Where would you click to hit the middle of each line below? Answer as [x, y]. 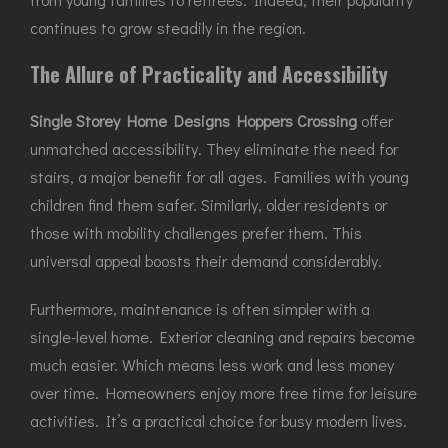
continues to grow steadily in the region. [168, 27]
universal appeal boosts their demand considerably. [206, 260]
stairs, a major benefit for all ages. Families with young [219, 176]
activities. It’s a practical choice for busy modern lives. [218, 420]
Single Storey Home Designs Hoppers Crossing [195, 120]
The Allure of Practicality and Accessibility [209, 74]
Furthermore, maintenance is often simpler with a [200, 308]
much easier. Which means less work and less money [212, 364]
